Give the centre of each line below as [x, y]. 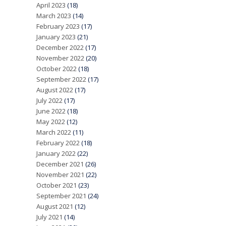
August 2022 [54, 90]
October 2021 [56, 185]
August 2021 [54, 206]
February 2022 [58, 143]
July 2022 [49, 100]
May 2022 [50, 122]
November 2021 [60, 175]
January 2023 [56, 37]
